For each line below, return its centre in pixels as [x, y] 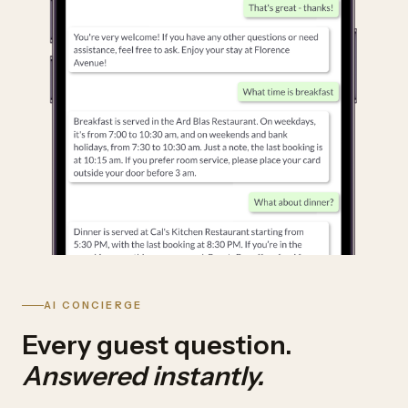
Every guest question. [157, 345]
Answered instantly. [143, 376]
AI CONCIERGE [93, 306]
